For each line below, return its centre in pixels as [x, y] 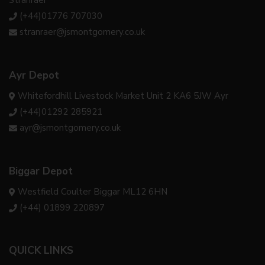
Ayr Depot [34, 75]
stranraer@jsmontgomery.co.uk [82, 32]
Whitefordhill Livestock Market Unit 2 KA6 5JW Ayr [123, 96]
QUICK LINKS [41, 250]
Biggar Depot [41, 171]
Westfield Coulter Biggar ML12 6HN [93, 191]
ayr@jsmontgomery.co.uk [70, 127]
